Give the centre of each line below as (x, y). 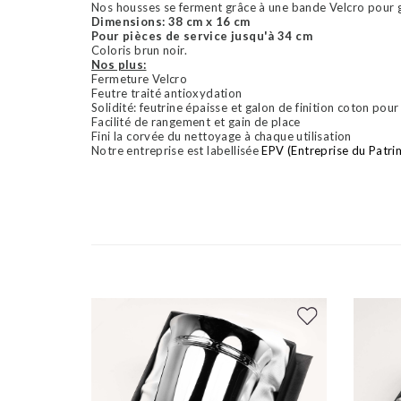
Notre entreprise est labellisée (177, 151)
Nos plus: (119, 65)
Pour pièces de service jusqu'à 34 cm (202, 36)
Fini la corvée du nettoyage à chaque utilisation (222, 137)
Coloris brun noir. (140, 51)
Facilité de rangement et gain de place (196, 122)
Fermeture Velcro (140, 79)
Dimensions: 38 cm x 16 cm (171, 22)
